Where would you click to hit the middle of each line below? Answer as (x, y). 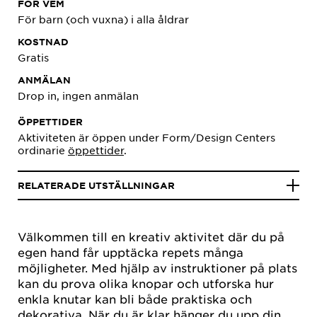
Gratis (33, 57)
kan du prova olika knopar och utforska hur (146, 283)
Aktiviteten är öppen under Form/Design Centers (146, 137)
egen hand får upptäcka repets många (131, 252)
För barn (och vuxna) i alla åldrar (103, 19)
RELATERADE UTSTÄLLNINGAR (96, 185)
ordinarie (43, 150)
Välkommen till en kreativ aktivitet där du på (151, 236)
